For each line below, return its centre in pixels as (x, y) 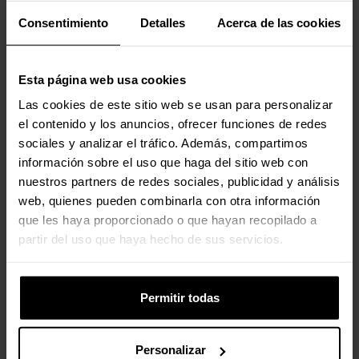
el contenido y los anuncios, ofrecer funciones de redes (173, 123)
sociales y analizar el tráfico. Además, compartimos (163, 143)
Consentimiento (64, 22)
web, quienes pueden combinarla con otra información (169, 200)
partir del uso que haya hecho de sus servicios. (151, 239)
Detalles (163, 22)
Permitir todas (179, 297)
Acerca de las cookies (278, 22)
